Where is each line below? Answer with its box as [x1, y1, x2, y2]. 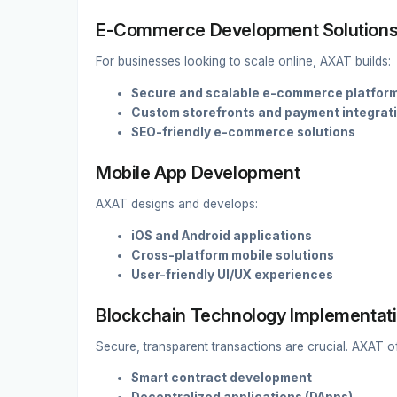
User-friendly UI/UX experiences [131, 267, 333, 282]
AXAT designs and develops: [96, 196, 258, 211]
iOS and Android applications [131, 228, 312, 243]
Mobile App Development [96, 161, 300, 183]
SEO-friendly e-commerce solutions [131, 124, 355, 139]
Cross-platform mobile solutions [131, 247, 334, 262]
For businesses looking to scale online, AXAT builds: [96, 54, 391, 68]
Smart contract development [131, 370, 312, 385]
